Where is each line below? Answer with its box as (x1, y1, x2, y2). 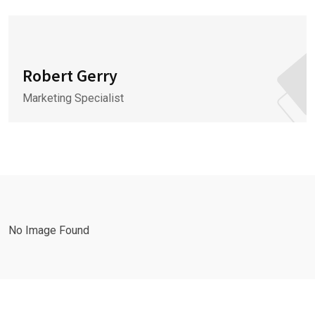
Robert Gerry (22, 65, 117, 86)
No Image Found (8, 224, 89, 237)
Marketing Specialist (22, 91, 124, 105)
